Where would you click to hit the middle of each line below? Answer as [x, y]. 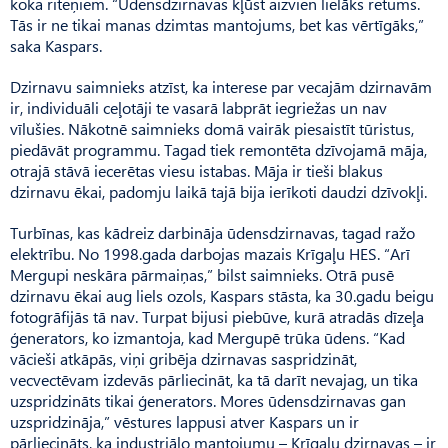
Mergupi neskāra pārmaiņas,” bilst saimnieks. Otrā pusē [202, 275]
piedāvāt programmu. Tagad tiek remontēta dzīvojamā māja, [218, 150]
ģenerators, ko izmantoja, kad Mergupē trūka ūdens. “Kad [207, 338]
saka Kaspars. [56, 46]
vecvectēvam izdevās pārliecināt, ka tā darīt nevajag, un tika [214, 380]
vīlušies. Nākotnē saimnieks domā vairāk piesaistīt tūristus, [212, 129]
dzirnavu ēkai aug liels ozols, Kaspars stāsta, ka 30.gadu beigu [222, 296]
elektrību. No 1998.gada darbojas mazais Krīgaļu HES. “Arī [210, 254]
